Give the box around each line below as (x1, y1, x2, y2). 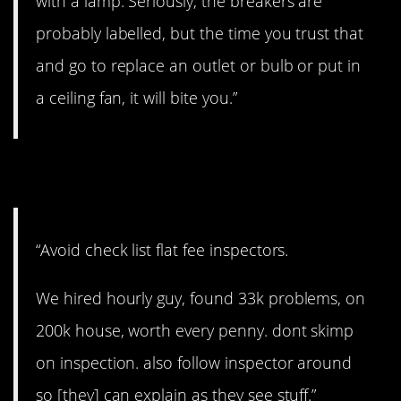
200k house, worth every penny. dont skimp (36, 319, 354, 341)
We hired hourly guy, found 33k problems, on (36, 286, 366, 309)
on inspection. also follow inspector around (36, 351, 353, 373)
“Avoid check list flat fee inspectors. (36, 238, 289, 260)
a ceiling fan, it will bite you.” (36, 87, 237, 109)
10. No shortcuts (13, 150, 267, 198)
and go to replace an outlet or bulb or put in (36, 55, 362, 77)
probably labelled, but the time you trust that (36, 22, 364, 45)
